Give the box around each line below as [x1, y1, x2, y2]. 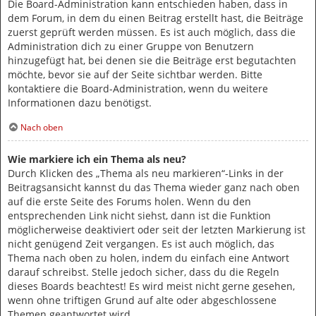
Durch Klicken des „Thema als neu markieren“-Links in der [8, 166, 284, 180]
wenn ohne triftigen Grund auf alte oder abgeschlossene [8, 293, 276, 307]
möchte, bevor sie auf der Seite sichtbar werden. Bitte [8, 68, 262, 82]
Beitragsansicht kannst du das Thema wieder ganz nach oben [8, 180, 300, 194]
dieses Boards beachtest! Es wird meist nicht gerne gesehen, [8, 279, 295, 293]
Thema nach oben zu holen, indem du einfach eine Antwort [8, 250, 289, 265]
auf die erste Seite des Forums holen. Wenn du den [8, 194, 251, 208]
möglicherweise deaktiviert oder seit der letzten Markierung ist [8, 222, 305, 236]
